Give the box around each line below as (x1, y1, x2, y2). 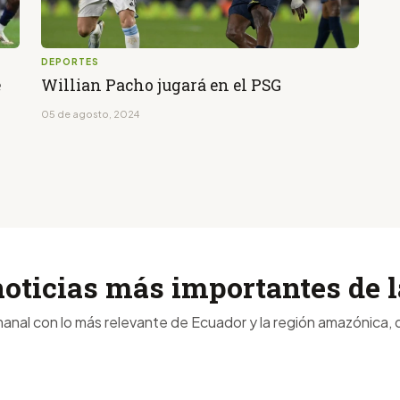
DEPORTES (41, 56, 99, 68)
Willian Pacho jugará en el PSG (41, 75, 281, 96)
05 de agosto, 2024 (41, 108, 139, 121)
